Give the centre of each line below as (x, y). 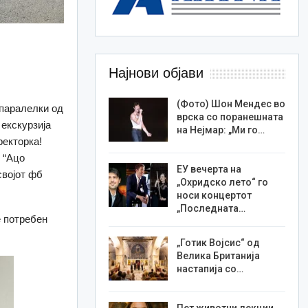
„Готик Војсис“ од (218, 243)
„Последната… (211, 209)
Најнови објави (156, 73)
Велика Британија (218, 256)
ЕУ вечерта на (209, 169)
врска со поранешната (230, 117)
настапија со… (210, 269)
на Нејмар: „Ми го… (220, 130)
